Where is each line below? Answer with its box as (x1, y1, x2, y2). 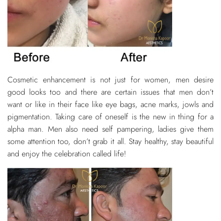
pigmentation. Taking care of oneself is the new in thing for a (7, 110, 214, 122)
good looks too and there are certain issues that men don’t (7, 86, 214, 98)
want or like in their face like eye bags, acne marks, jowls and (7, 98, 214, 110)
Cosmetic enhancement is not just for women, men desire (7, 74, 214, 85)
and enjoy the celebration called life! (7, 147, 126, 159)
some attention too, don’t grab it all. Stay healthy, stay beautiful (7, 135, 214, 147)
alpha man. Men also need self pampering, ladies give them (7, 123, 214, 135)
